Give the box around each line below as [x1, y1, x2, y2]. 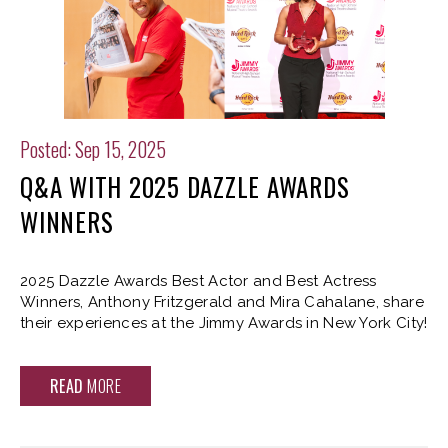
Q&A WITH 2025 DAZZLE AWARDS [20, 167, 350, 205]
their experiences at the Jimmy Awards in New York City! [20, 313, 428, 332]
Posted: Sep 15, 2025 [20, 133, 166, 164]
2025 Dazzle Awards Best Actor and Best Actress [20, 271, 377, 290]
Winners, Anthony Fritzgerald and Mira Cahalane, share [20, 292, 424, 311]
